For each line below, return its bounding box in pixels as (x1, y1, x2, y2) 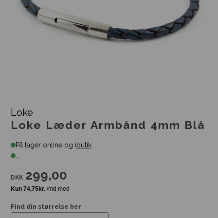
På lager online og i (16, 141, 77, 149)
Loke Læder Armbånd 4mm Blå (11, 118, 206, 132)
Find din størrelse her (11, 203, 82, 211)
